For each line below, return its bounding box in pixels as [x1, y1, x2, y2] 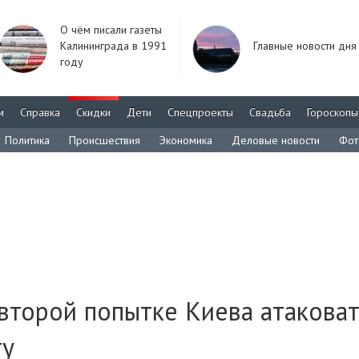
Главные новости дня [253, 38, 357, 53]
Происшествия [69, 133, 140, 147]
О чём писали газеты [60, 22, 162, 37]
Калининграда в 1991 [60, 38, 167, 53]
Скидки [76, 105, 111, 119]
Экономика [159, 133, 212, 147]
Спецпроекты [167, 105, 233, 119]
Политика [5, 133, 50, 147]
